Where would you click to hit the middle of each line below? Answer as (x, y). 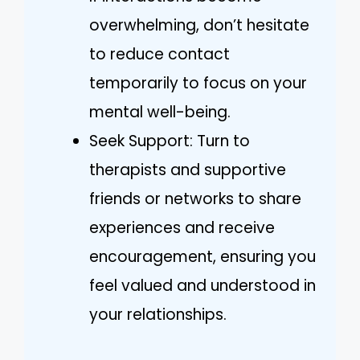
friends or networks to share (195, 198)
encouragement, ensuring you (202, 256)
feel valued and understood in (202, 285)
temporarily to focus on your (198, 83)
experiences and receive (182, 227)
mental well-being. (160, 112)
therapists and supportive (188, 170)
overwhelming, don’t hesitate (199, 25)
